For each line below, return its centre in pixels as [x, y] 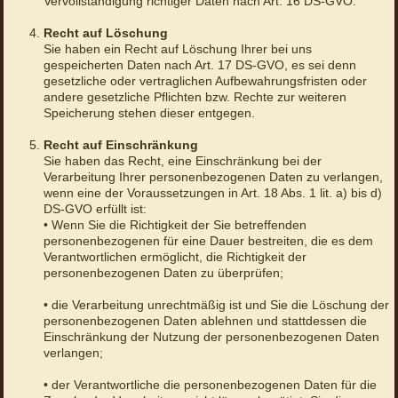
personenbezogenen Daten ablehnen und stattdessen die [205, 321]
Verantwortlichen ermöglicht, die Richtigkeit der [175, 257]
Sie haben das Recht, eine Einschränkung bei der [182, 161]
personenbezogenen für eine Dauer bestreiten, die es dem [208, 241]
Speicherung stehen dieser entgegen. [151, 113]
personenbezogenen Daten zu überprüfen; [163, 273]
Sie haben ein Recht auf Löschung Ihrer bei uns [177, 49]
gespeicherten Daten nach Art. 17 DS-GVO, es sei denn [199, 65]
